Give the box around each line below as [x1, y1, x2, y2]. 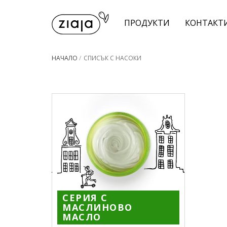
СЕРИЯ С [62, 191, 108, 204]
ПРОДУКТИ [124, 17, 170, 29]
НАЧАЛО [52, 53, 78, 62]
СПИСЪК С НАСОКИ [84, 53, 141, 62]
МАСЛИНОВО [62, 201, 133, 213]
